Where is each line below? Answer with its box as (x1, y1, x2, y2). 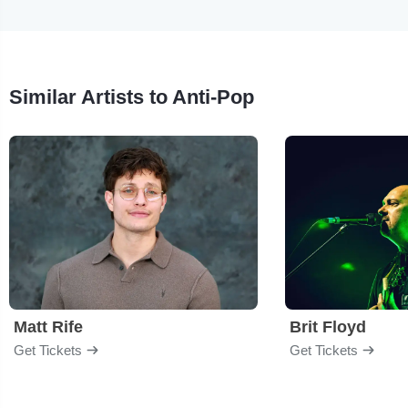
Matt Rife (14, 317, 83, 336)
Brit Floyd (290, 317, 366, 336)
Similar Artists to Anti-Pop (9, 85, 254, 108)
